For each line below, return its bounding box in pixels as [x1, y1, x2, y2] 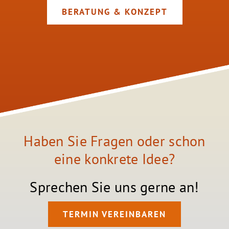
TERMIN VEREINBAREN [63, 208, 166, 220]
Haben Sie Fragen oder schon [24, 131, 205, 150]
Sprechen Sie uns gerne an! [30, 177, 199, 196]
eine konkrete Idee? [54, 149, 175, 168]
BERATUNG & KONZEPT [61, 6, 168, 17]
